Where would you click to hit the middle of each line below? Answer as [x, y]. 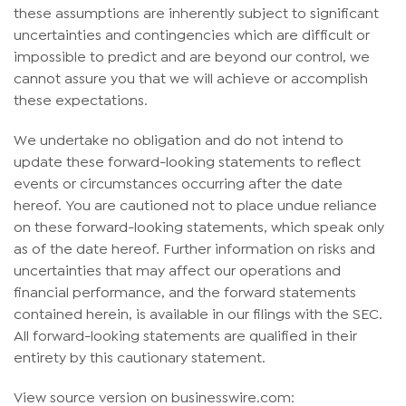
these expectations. [81, 99]
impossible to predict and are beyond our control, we [192, 55]
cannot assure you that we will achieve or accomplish [191, 77]
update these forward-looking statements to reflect [187, 160]
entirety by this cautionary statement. [140, 356]
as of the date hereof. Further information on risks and [194, 247]
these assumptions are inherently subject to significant [196, 12]
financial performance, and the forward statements [185, 291]
